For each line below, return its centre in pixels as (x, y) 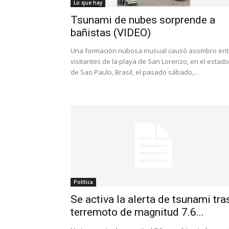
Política (83, 182)
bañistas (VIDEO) (111, 33)
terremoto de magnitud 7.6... (137, 212)
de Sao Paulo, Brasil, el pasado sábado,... (134, 72)
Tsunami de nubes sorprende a (143, 20)
